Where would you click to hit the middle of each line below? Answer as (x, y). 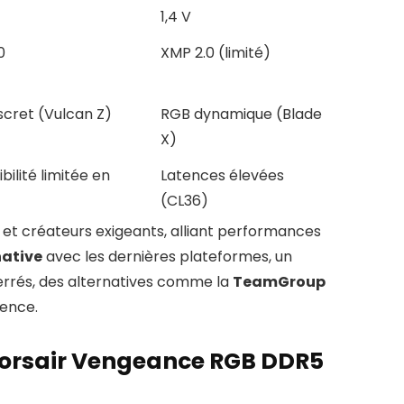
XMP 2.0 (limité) (216, 53)
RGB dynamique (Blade (241, 115)
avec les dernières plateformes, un (167, 257)
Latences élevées (222, 176)
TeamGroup (279, 282)
